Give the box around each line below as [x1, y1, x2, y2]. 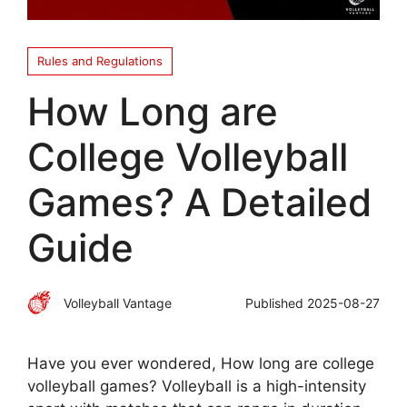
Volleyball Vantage [64, 294, 172, 311]
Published [245, 294, 307, 311]
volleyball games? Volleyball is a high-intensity [27, 377, 366, 396]
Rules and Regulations [37, 54, 163, 69]
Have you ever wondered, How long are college [27, 354, 374, 373]
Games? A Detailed [27, 179, 372, 226]
